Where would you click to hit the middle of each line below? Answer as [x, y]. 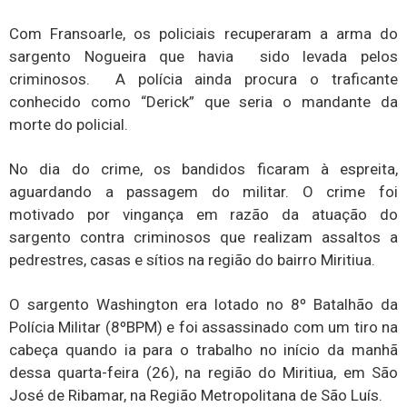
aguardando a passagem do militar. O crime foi [203, 191]
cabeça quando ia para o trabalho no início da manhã [203, 350]
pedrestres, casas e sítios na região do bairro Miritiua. [192, 259]
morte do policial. [69, 124]
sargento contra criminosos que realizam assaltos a [203, 237]
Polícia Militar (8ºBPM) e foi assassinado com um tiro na [203, 328]
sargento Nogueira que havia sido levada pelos [203, 56]
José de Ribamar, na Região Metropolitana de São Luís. [196, 396]
